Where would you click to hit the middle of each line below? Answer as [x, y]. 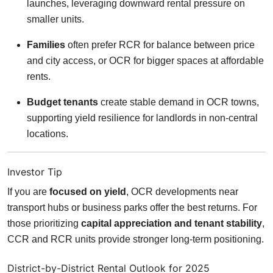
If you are [28, 191]
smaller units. [55, 19]
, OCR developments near [182, 191]
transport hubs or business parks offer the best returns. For [132, 207]
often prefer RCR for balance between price [160, 44]
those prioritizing [44, 223]
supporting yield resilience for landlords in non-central [142, 118]
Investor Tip [35, 172]
